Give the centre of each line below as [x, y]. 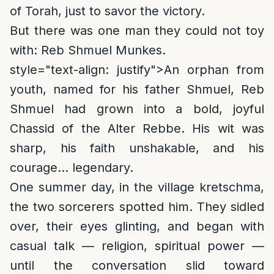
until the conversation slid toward [137, 265]
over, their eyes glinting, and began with [137, 226]
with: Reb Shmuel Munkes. [88, 50]
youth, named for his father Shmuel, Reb [137, 89]
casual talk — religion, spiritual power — [137, 246]
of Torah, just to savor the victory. [107, 11]
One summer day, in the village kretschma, [137, 187]
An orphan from [214, 70]
